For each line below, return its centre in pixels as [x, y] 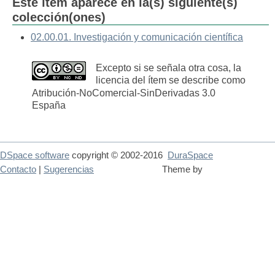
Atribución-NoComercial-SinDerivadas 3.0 [124, 93]
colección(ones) [59, 17]
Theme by [184, 170]
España [49, 106]
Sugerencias [69, 170]
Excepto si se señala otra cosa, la [168, 68]
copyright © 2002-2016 [118, 156]
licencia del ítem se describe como [171, 80]
